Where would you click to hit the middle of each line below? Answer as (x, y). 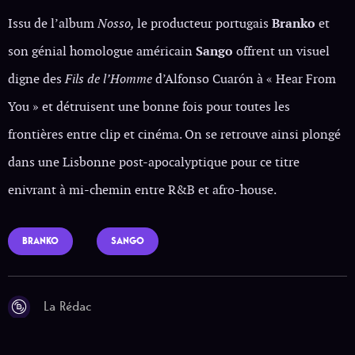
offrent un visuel (281, 51)
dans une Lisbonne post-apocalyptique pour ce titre (154, 162)
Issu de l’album (53, 23)
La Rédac (68, 306)
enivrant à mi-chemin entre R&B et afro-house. (142, 189)
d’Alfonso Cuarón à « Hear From (244, 78)
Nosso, (117, 23)
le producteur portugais (204, 23)
